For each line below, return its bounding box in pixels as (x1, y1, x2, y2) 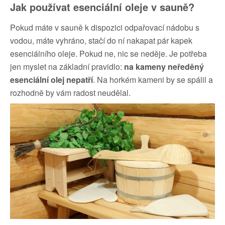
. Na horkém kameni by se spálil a (93, 74, 213, 86)
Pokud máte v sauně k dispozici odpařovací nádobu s (10, 22, 199, 34)
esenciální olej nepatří (10, 74, 93, 86)
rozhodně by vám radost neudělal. (10, 87, 133, 99)
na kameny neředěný (124, 61, 204, 73)
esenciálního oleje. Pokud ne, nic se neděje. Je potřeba (10, 48, 207, 60)
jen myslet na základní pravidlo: (10, 61, 124, 73)
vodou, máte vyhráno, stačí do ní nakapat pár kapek (10, 35, 192, 47)
